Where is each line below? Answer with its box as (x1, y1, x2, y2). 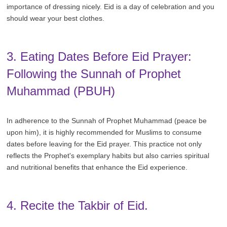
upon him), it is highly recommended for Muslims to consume (7, 128, 202, 136)
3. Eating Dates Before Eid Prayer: (7, 49, 192, 63)
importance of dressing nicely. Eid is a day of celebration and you (7, 2, 215, 11)
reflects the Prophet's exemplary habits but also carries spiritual (7, 151, 210, 160)
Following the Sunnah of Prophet (7, 66, 181, 81)
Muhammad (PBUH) (7, 84, 116, 98)
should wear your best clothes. (7, 14, 105, 22)
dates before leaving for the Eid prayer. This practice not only (7, 139, 202, 148)
